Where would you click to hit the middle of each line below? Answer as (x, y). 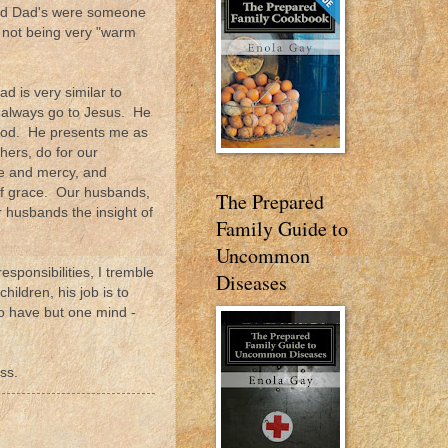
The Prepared (270, 201)
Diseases (251, 282)
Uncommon (263, 255)
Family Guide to (282, 228)
